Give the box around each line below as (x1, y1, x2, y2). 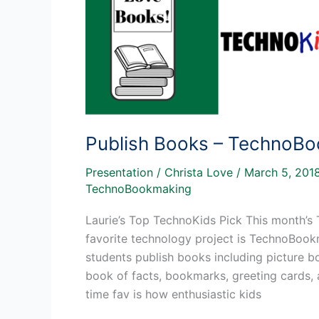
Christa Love (164, 164, 236, 179)
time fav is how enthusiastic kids (85, 286, 261, 301)
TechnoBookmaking (85, 181, 192, 196)
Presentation (85, 164, 153, 179)
